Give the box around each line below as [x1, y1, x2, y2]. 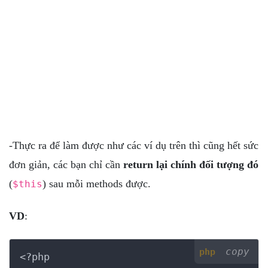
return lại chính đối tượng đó [123, 158, 258, 170]
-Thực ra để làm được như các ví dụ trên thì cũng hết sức [9, 139, 258, 151]
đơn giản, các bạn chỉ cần [9, 158, 123, 170]
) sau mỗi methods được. [42, 177, 151, 190]
